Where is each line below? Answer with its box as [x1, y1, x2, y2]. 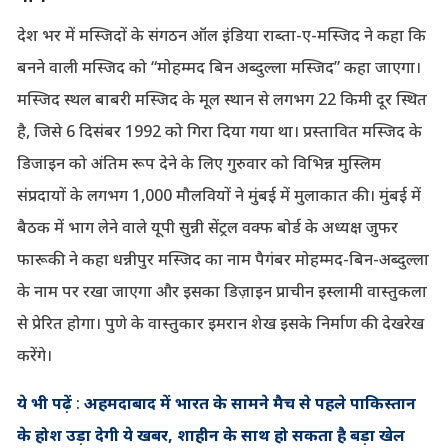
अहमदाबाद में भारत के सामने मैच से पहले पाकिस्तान [83, 391, 416, 414]
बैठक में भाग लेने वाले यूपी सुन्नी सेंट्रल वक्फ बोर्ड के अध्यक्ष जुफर [16, 215, 398, 238]
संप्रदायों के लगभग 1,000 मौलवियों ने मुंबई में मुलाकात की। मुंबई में [16, 183, 421, 206]
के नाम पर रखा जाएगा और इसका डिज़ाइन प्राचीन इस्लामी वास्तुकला [16, 279, 427, 302]
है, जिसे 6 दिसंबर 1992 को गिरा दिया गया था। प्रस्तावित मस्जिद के [16, 119, 422, 142]
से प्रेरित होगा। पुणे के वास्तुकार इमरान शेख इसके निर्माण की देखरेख [16, 311, 424, 334]
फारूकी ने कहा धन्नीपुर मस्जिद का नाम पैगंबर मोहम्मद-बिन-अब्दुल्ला [16, 247, 429, 270]
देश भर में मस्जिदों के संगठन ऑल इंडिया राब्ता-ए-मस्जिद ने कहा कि [16, 23, 426, 46]
